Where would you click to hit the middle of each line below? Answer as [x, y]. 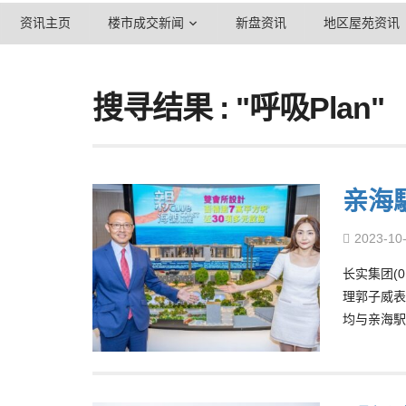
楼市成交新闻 [146, 23]
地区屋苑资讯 [362, 23]
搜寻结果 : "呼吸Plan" [238, 108]
